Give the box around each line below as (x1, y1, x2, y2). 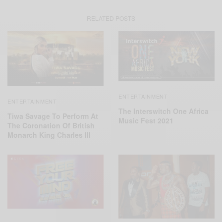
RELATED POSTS (87, 13, 135, 22)
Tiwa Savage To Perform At (7, 111, 98, 121)
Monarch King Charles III (7, 129, 91, 140)
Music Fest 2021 (118, 115, 173, 126)
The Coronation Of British (7, 120, 95, 130)
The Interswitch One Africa (118, 106, 209, 116)
